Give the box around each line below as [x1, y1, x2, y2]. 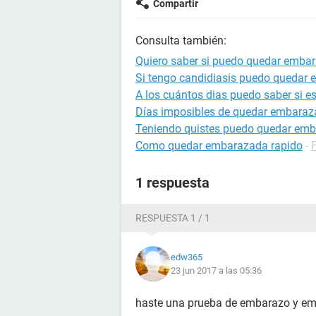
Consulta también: [135, 34, 226, 47]
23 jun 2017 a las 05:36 [171, 265, 262, 276]
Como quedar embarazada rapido [135, 139, 303, 152]
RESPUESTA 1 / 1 [135, 212, 210, 224]
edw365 [171, 252, 202, 262]
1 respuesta [135, 174, 209, 191]
